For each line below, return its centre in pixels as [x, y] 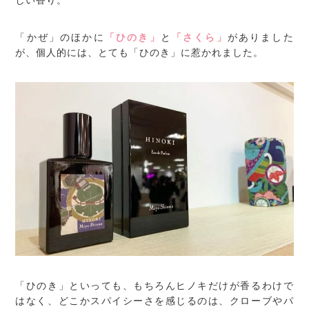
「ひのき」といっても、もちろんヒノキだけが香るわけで [154, 286]
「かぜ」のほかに [60, 38]
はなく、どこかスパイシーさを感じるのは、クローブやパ [154, 301]
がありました [260, 38]
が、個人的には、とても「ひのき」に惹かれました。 [140, 53]
